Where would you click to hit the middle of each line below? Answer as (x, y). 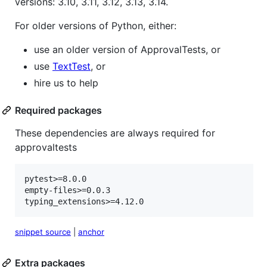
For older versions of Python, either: (96, 26)
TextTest (72, 66)
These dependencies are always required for (115, 133)
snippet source (43, 232)
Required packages (58, 111)
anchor (91, 232)
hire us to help (66, 83)
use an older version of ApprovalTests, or (127, 50)
